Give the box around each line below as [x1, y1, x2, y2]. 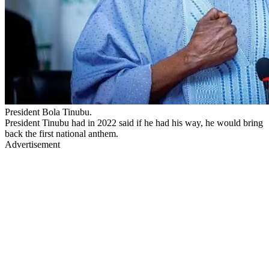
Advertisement [5, 139, 60, 150]
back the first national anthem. [5, 128, 118, 139]
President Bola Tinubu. [5, 106, 92, 117]
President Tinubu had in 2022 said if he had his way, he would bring [5, 117, 263, 128]
